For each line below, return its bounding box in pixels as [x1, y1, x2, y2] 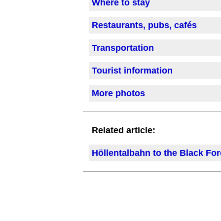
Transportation [92, 43, 154, 53]
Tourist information [92, 66, 173, 76]
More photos [92, 88, 145, 99]
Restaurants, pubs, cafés [92, 20, 197, 31]
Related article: [92, 125, 155, 136]
